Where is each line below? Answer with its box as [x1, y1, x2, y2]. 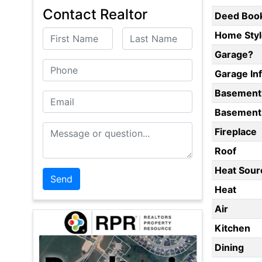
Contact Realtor [43, 6, 147, 23]
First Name [43, 29, 91, 41]
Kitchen [214, 222, 250, 235]
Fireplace [214, 126, 257, 138]
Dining [214, 242, 244, 254]
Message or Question [43, 123, 136, 136]
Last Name [122, 29, 170, 41]
